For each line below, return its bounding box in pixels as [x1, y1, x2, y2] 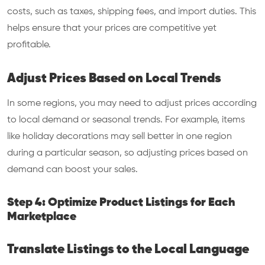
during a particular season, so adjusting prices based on [7, 148, 248, 158]
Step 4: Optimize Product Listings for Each [7, 196, 235, 209]
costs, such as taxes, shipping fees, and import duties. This [7, 7, 256, 17]
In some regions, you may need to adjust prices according [7, 99, 257, 108]
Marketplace [7, 211, 76, 223]
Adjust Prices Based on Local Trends [7, 72, 221, 85]
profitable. [7, 40, 51, 50]
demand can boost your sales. [7, 165, 138, 174]
